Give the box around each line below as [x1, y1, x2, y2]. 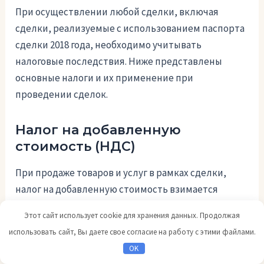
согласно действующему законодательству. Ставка [15, 199, 247, 213]
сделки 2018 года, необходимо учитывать [15, 38, 202, 51]
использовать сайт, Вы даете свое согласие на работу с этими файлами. [8, 227, 256, 237]
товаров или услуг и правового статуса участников [15, 232, 245, 246]
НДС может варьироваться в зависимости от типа [15, 216, 241, 229]
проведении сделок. [15, 87, 108, 101]
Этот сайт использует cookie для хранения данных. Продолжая [24, 210, 240, 220]
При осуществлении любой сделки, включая [15, 5, 219, 18]
